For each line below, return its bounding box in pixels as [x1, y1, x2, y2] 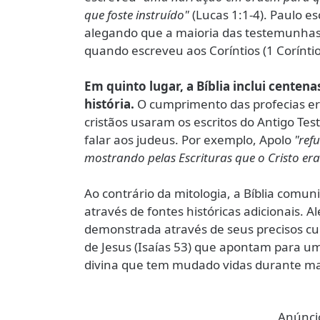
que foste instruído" [84, 6, 192, 23]
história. [84, 96, 134, 112]
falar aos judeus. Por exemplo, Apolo [84, 131, 294, 148]
